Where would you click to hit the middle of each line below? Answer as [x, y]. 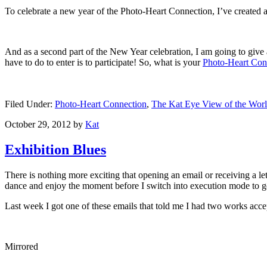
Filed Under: [30, 104]
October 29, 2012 [38, 125]
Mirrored [21, 246]
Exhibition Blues [55, 149]
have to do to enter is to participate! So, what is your [104, 63]
